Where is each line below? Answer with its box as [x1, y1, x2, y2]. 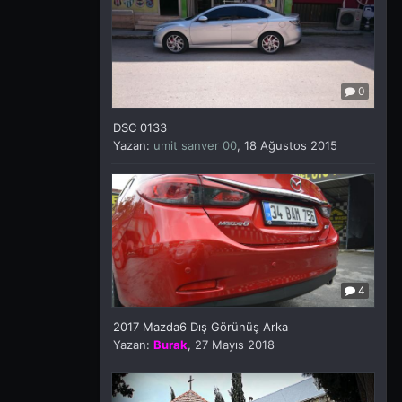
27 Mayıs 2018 [195, 336, 275, 352]
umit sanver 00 [153, 137, 237, 153]
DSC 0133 [113, 119, 167, 135]
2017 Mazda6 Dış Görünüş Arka [113, 319, 288, 334]
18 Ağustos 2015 [244, 137, 337, 153]
